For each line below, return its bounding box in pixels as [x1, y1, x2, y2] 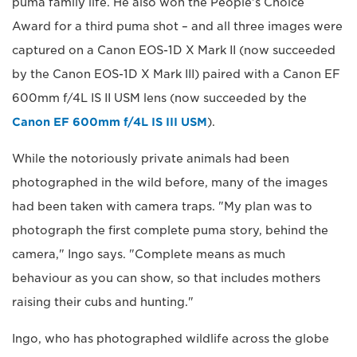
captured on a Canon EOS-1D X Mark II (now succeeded [12, 44, 335, 57]
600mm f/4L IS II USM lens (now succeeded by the [12, 92, 307, 105]
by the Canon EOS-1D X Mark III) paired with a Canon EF [12, 68, 340, 81]
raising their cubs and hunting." [12, 296, 194, 309]
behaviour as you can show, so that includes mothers [12, 272, 320, 285]
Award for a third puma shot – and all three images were [12, 20, 343, 33]
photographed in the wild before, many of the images [12, 176, 328, 190]
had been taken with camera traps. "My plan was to [12, 200, 312, 214]
